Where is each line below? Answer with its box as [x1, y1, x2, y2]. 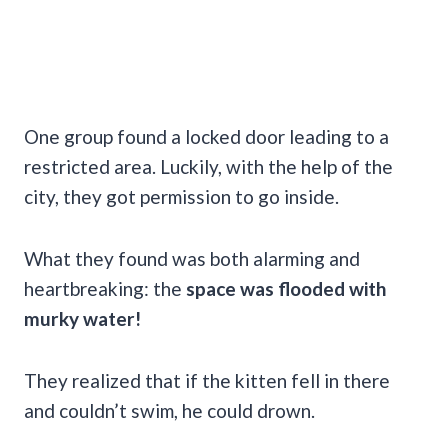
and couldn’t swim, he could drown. [24, 398, 315, 422]
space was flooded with [186, 276, 386, 300]
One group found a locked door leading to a [24, 124, 389, 148]
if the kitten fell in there [185, 368, 390, 392]
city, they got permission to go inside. [24, 184, 339, 208]
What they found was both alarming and [24, 246, 360, 270]
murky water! [24, 306, 141, 330]
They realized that [24, 368, 181, 392]
